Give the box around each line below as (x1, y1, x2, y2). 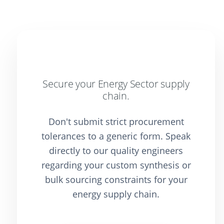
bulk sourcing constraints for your (44, 173, 187, 186)
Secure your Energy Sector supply (42, 77, 189, 91)
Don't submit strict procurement (48, 115, 184, 128)
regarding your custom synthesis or (41, 158, 191, 171)
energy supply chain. (72, 187, 159, 200)
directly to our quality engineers (49, 144, 183, 157)
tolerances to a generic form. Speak (41, 129, 190, 142)
